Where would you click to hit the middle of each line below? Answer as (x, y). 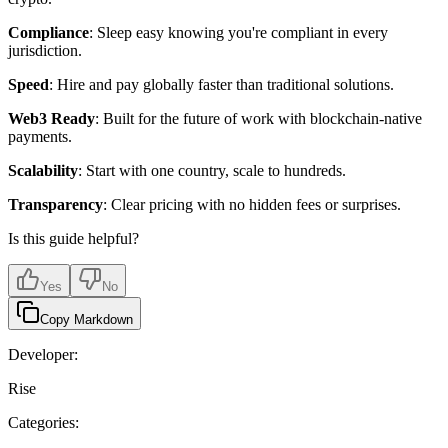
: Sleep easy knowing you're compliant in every (238, 33)
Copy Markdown (86, 320)
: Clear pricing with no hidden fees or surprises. (252, 205)
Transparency (55, 205)
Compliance (48, 33)
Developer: (43, 355)
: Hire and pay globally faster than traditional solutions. (221, 85)
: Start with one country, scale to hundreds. (212, 171)
